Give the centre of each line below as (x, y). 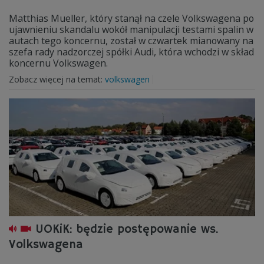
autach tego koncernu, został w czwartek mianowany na (131, 41)
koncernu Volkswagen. (58, 63)
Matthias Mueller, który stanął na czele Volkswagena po (131, 18)
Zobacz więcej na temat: (57, 79)
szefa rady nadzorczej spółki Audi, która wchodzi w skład (131, 52)
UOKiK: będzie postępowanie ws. (127, 230)
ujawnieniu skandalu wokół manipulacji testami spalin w (131, 29)
